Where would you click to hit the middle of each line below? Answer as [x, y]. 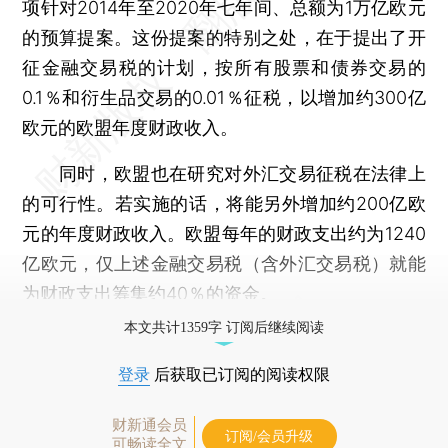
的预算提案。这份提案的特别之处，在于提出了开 [224, 37]
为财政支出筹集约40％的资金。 [150, 293]
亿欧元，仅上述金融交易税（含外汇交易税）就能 [224, 263]
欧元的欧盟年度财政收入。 [130, 127]
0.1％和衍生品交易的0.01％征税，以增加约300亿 [224, 97]
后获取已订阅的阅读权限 [240, 374]
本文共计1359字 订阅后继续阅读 [224, 327]
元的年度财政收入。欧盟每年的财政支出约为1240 [224, 233]
